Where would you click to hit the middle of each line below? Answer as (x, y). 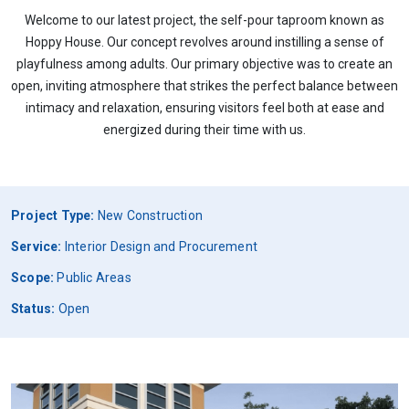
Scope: (33, 278)
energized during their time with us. (204, 130)
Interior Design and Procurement (160, 247)
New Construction (149, 216)
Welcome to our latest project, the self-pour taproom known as (204, 21)
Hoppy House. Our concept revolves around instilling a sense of (204, 42)
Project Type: (53, 216)
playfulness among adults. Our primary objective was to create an (204, 64)
